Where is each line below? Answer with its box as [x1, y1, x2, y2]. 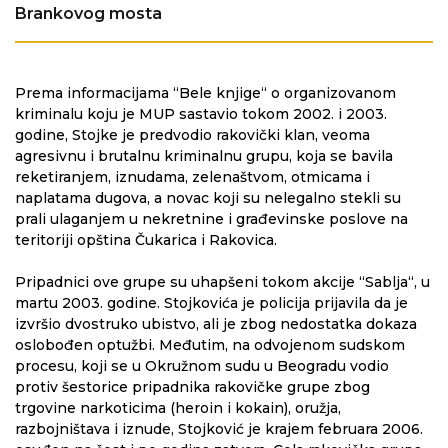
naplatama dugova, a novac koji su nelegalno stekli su [15, 188, 401, 207]
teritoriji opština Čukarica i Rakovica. [15, 230, 277, 249]
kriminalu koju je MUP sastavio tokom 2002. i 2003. [15, 104, 387, 123]
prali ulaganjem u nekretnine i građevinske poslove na [15, 209, 408, 228]
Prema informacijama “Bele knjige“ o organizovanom [15, 83, 396, 102]
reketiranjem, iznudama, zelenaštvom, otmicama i [15, 167, 370, 186]
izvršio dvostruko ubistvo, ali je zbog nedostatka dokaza [15, 314, 417, 333]
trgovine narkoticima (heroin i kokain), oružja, [15, 398, 341, 417]
